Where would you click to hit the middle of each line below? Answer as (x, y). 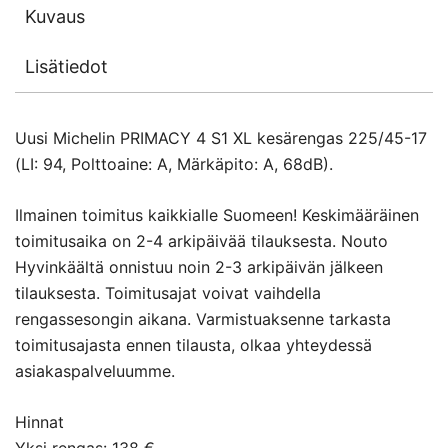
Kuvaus (55, 17)
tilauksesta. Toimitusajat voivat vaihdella (168, 293)
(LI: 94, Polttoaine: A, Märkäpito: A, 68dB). (174, 164)
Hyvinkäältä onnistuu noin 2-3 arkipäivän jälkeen (199, 267)
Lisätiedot (66, 67)
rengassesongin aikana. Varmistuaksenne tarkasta (203, 319)
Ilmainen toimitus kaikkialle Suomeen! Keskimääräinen (217, 215)
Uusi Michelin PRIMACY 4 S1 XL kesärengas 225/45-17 (221, 138)
